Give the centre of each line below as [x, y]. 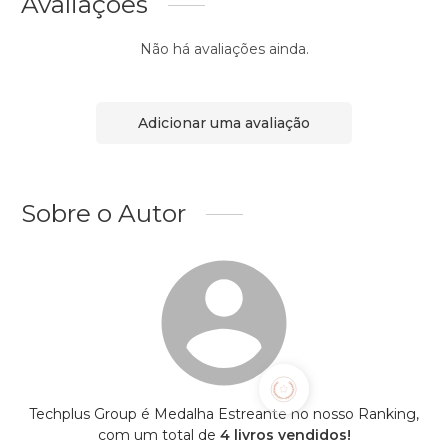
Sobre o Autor [103, 213]
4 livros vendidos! [285, 435]
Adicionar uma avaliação [224, 122]
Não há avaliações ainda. [224, 49]
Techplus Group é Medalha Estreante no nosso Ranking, [224, 414]
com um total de [158, 435]
